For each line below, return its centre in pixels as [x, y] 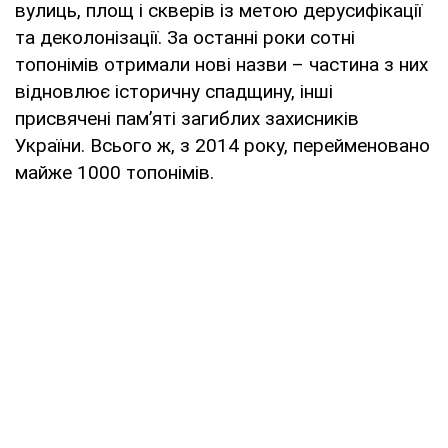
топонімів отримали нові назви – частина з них [221, 64]
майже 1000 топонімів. [114, 172]
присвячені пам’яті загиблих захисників [187, 118]
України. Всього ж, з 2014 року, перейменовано [222, 145]
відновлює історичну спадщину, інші [174, 91]
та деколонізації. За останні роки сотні [185, 37]
